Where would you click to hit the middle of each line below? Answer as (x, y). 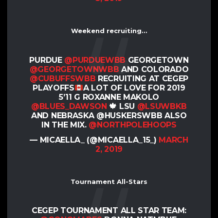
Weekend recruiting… (109, 31)
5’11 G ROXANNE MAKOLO (109, 97)
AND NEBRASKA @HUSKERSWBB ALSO (109, 115)
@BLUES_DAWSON (69, 106)
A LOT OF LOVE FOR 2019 (134, 88)
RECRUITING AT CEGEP (142, 78)
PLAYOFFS (54, 88)
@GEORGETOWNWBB (74, 69)
